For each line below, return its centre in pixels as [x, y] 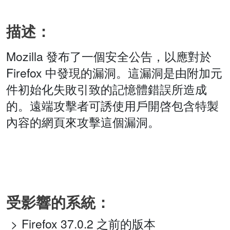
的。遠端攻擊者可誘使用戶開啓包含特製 [112, 106]
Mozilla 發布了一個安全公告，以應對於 [109, 56]
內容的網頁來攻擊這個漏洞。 [83, 122]
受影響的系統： [58, 202]
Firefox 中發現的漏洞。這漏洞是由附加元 [114, 73]
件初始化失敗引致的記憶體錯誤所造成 [107, 89]
